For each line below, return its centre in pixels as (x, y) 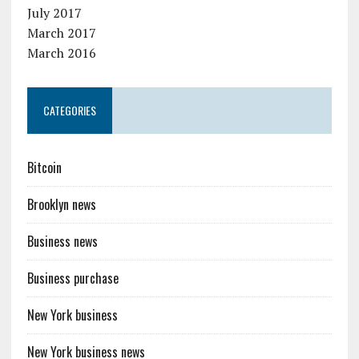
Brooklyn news (61, 205)
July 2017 (54, 13)
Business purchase (73, 278)
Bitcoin (44, 168)
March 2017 (61, 33)
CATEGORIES (69, 111)
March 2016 (61, 53)
